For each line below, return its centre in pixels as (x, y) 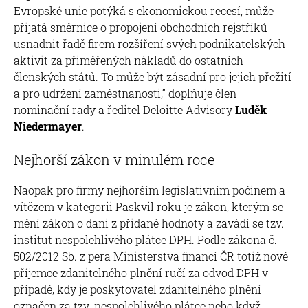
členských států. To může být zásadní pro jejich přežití (153, 76)
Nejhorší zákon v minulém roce (114, 159)
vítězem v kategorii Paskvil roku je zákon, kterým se (148, 206)
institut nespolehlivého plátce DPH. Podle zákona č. (145, 239)
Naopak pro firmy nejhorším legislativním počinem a (150, 190)
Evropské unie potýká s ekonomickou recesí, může (144, 10)
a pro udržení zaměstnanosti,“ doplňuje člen (125, 93)
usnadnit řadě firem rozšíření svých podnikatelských (150, 43)
